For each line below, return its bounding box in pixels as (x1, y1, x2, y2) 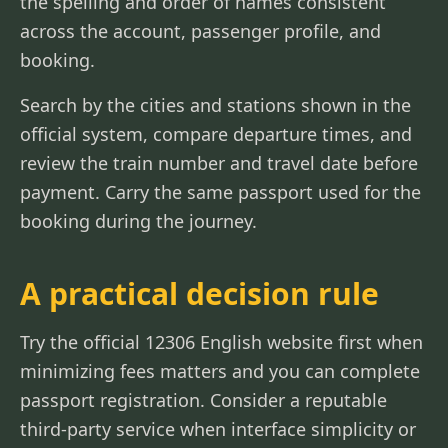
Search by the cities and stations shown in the (20, 93, 411, 117)
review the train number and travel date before (20, 151, 418, 175)
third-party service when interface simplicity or (20, 417, 416, 441)
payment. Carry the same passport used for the (20, 180, 421, 204)
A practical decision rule (20, 273, 379, 314)
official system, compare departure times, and (20, 122, 412, 146)
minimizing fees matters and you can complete (20, 359, 420, 383)
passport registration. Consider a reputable (20, 388, 387, 412)
